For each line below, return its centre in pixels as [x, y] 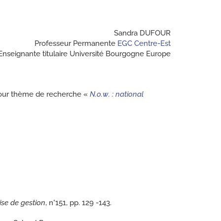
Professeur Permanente [76, 43]
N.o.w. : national [117, 94]
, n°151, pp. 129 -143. [78, 203]
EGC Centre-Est [144, 43]
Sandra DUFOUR [142, 33]
